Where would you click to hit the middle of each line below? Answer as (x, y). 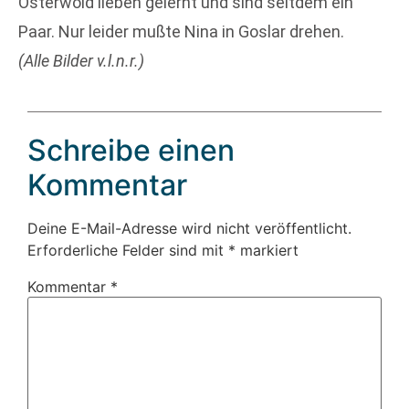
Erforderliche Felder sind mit (128, 251)
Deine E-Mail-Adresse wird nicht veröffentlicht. (189, 229)
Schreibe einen (131, 151)
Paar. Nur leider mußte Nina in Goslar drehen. (181, 31)
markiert (267, 251)
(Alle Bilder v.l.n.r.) (81, 60)
